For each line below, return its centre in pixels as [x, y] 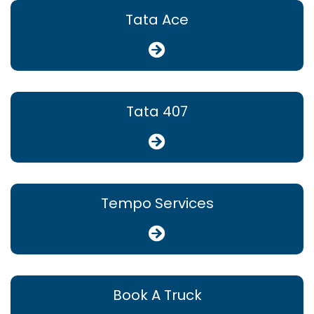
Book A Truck [157, 295]
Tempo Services [157, 203]
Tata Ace [157, 19]
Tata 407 [157, 111]
